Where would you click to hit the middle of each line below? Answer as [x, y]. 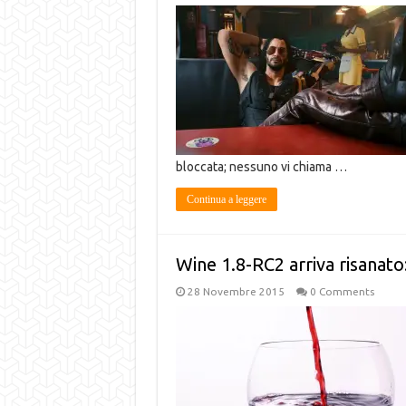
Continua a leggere [226, 199]
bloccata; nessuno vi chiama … [261, 167]
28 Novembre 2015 [236, 291]
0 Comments [342, 291]
